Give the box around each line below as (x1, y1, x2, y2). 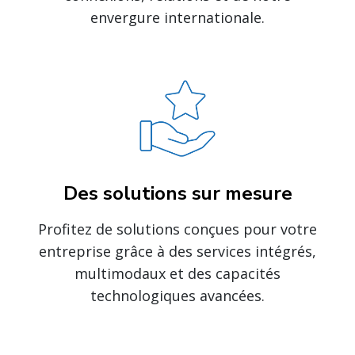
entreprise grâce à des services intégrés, (39, 242, 316, 261)
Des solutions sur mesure (63, 181, 292, 206)
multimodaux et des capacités (74, 264, 281, 283)
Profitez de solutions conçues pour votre (38, 219, 317, 239)
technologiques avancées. (90, 286, 265, 305)
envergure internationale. (90, 8, 265, 27)
